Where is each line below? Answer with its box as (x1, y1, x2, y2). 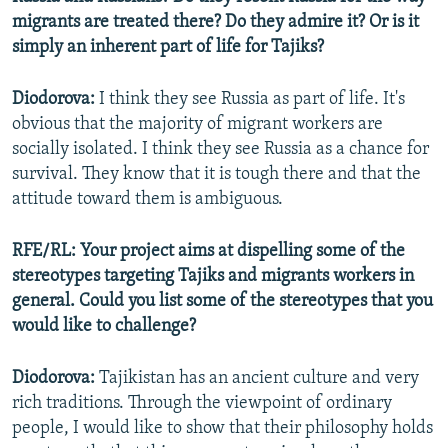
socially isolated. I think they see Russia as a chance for (12, 140, 429, 160)
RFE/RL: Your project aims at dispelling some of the (12, 242, 405, 262)
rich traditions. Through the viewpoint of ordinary (12, 394, 392, 414)
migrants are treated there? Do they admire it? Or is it (12, 13, 419, 33)
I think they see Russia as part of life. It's (95, 90, 405, 110)
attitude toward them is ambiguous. (12, 190, 283, 210)
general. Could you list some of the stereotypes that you (12, 292, 433, 312)
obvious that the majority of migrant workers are (12, 115, 383, 135)
